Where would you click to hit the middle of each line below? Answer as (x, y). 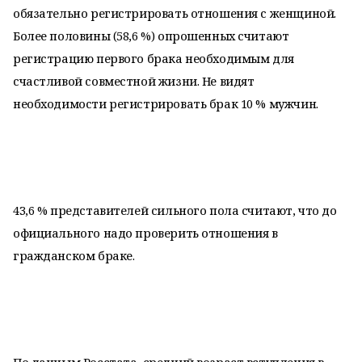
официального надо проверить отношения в (145, 233)
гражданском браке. (74, 255)
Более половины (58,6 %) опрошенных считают (151, 36)
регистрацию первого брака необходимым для (154, 58)
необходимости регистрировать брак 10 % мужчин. (166, 103)
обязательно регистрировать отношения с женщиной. (175, 13)
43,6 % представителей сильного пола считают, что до (175, 210)
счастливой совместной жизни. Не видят (134, 81)
